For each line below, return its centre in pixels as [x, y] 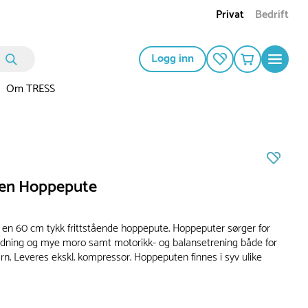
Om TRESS [31, 89]
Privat [230, 15]
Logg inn [173, 59]
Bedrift [272, 15]
